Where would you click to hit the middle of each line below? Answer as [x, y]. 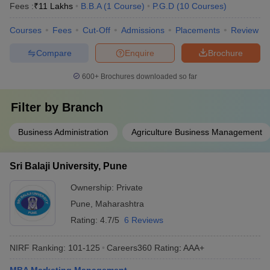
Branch [83, 107]
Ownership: [93, 187]
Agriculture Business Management [197, 132]
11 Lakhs [56, 6]
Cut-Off [96, 30]
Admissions [143, 30]
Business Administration [63, 132]
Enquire [140, 53]
